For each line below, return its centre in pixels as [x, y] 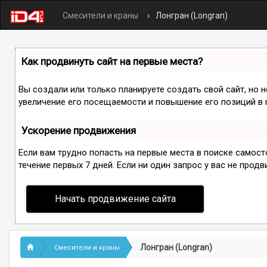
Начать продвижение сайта [115, 199]
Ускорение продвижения [79, 131]
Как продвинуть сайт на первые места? [112, 61]
